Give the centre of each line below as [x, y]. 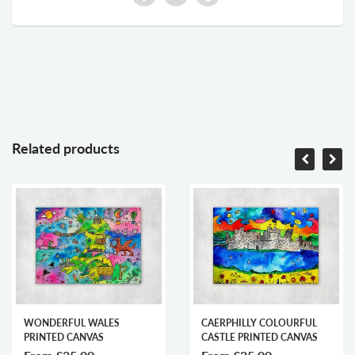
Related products [69, 149]
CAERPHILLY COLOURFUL [259, 323]
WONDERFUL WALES [72, 323]
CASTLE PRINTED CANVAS [260, 338]
